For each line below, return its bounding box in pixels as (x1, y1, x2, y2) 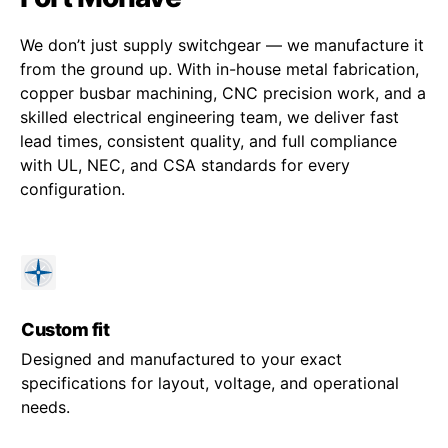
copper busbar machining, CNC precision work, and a (20, 82, 426, 103)
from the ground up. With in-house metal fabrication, (20, 58, 419, 79)
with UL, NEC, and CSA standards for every (20, 154, 350, 175)
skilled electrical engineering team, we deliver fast (20, 106, 399, 127)
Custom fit (21, 318, 109, 340)
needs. (21, 396, 70, 417)
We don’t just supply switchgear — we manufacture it (20, 34, 424, 55)
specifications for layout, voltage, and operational (21, 372, 399, 393)
